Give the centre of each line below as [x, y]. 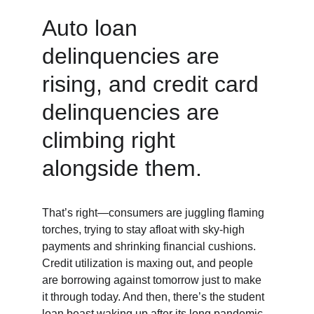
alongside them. [122, 168]
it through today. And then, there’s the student [155, 297]
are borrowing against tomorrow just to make [153, 280]
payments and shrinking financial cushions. [150, 246]
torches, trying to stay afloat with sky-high [145, 230]
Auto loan [93, 28]
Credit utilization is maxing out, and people [149, 263]
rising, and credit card [153, 84]
